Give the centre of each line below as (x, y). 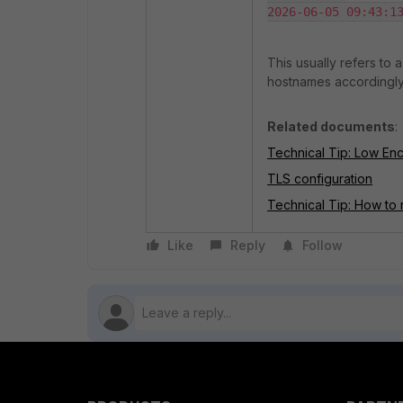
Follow (322, 245)
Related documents (331, 126)
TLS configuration (320, 178)
